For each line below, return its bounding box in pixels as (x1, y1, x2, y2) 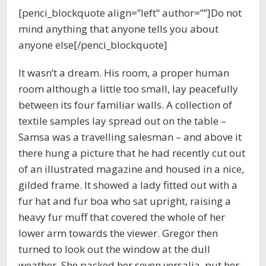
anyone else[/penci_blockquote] (18, 37, 167, 52)
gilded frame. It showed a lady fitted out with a (18, 178, 237, 192)
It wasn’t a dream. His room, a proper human (18, 65, 229, 80)
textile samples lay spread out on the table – (18, 113, 226, 128)
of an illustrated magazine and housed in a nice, (18, 161, 244, 176)
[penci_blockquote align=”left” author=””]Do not (18, 5, 242, 20)
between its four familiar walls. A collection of (18, 97, 232, 112)
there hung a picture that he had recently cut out (18, 145, 245, 160)
